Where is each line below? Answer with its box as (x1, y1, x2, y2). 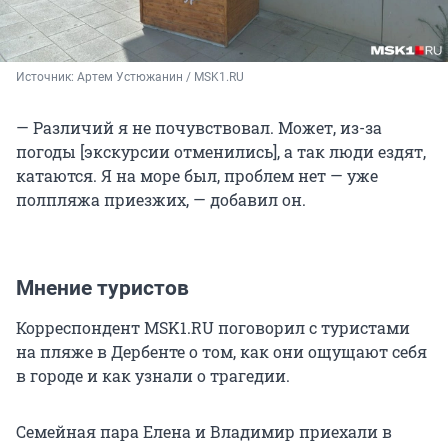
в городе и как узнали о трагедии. (16, 364, 290, 386)
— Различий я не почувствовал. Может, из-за (16, 116, 382, 138)
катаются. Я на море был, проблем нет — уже (16, 164, 378, 186)
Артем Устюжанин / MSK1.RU (77, 69, 244, 84)
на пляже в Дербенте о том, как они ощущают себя (16, 340, 427, 362)
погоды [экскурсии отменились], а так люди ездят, (16, 140, 426, 162)
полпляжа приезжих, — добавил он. (16, 188, 306, 210)
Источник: (16, 69, 77, 84)
